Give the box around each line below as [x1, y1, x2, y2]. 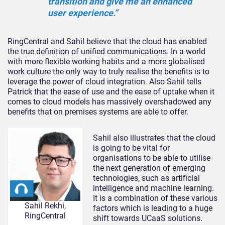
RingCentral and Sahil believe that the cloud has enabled [8, 37, 207, 47]
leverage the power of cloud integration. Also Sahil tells [8, 77, 201, 87]
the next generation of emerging [93, 163, 205, 173]
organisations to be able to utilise [93, 153, 210, 163]
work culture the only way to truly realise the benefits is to [8, 67, 209, 77]
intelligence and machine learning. [93, 183, 214, 193]
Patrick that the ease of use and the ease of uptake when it [8, 87, 214, 97]
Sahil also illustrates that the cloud [93, 133, 215, 143]
